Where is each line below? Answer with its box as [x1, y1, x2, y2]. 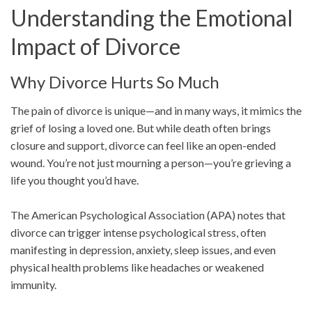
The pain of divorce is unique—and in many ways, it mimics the [10, 104, 302, 118]
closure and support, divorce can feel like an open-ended [10, 139, 276, 153]
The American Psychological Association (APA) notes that [10, 208, 286, 222]
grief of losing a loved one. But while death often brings [10, 121, 271, 135]
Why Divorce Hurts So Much [10, 72, 219, 93]
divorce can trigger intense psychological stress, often [10, 226, 266, 240]
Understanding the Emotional [10, 4, 293, 32]
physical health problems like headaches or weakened [10, 260, 264, 274]
